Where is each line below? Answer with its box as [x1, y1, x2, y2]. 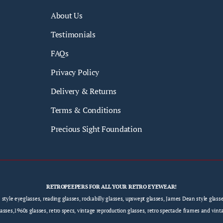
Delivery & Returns [51, 86, 117, 97]
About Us [51, 10, 83, 21]
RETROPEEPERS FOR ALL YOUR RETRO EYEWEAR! [46, 183, 177, 190]
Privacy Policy [51, 67, 99, 78]
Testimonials [51, 29, 96, 40]
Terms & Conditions [51, 105, 121, 115]
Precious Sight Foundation [51, 123, 142, 134]
